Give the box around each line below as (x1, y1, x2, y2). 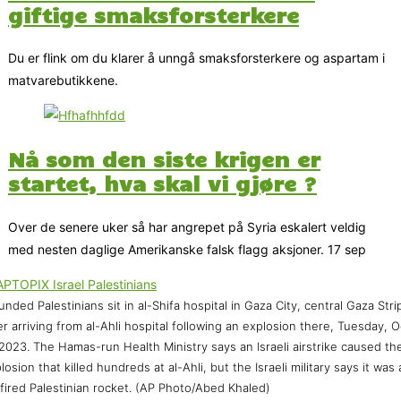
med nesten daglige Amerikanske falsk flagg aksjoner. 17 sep (8, 241, 366, 257)
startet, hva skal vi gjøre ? (8, 169, 317, 197)
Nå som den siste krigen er (8, 145, 320, 173)
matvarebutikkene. (8, 73, 118, 89)
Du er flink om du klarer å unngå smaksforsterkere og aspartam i (8, 50, 385, 66)
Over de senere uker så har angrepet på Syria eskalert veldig (8, 218, 366, 235)
